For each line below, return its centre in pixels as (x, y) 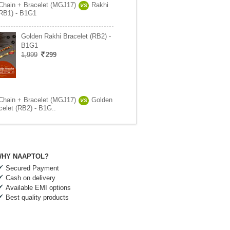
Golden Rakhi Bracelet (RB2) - (66, 36)
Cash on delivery (31, 178)
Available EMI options (38, 188)
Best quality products (37, 197)
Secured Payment (32, 168)
